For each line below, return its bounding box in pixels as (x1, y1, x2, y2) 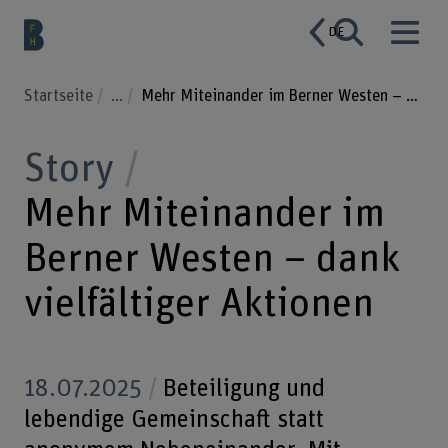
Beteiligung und (156, 375, 325, 401)
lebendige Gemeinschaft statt (23, 406, 324, 432)
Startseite (23, 87, 97, 104)
